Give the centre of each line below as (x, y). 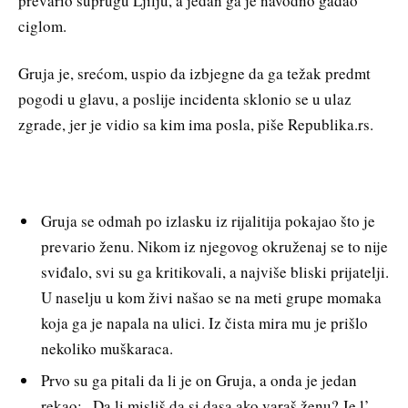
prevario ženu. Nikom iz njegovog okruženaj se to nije (214, 246)
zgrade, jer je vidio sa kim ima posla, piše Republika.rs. (196, 124)
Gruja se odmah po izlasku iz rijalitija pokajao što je (208, 220)
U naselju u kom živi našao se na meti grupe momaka (211, 297)
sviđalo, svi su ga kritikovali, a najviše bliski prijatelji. (215, 271)
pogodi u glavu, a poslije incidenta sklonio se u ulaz (185, 98)
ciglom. (42, 25)
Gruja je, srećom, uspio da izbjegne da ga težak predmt (194, 73)
